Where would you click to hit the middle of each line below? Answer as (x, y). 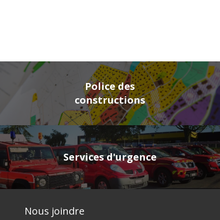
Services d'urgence (110, 157)
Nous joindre (55, 211)
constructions (110, 100)
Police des (110, 86)
